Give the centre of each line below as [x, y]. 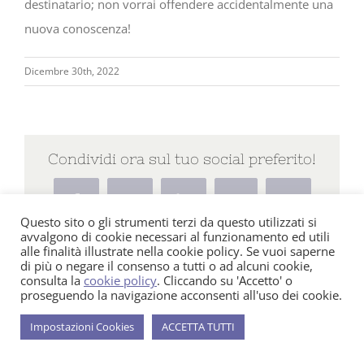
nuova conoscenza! [78, 29]
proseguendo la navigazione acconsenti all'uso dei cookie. [181, 295]
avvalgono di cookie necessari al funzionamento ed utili [175, 236]
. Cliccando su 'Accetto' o [225, 280]
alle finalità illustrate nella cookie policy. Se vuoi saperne [178, 251]
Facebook [103, 207]
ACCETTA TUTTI [198, 327]
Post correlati [95, 305]
